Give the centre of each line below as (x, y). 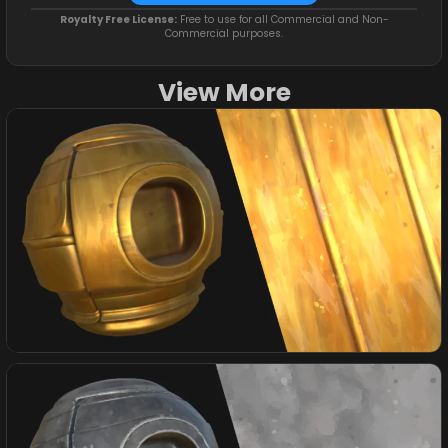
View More (224, 93)
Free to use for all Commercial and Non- (282, 20)
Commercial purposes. (224, 34)
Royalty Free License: (118, 20)
